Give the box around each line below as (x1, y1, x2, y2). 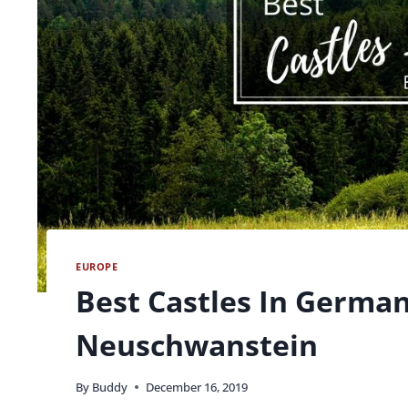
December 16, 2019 (146, 379, 249, 396)
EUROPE (76, 259, 118, 273)
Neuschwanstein (76, 324, 318, 364)
